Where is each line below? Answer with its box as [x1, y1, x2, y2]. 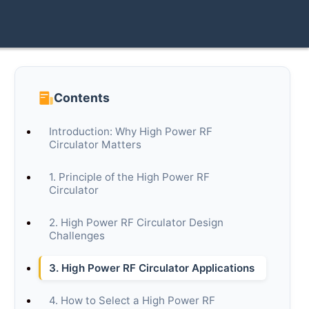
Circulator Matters [49, 137, 142, 151]
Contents [54, 90, 110, 106]
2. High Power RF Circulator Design [49, 215, 224, 229]
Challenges [49, 228, 106, 242]
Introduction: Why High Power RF [49, 124, 213, 138]
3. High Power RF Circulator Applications [49, 261, 255, 275]
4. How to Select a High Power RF [49, 293, 216, 307]
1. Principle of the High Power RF [49, 170, 210, 183]
